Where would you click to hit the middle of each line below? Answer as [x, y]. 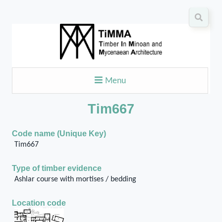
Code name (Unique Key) [59, 134]
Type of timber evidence [57, 168]
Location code [39, 203]
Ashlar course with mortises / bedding [75, 179]
